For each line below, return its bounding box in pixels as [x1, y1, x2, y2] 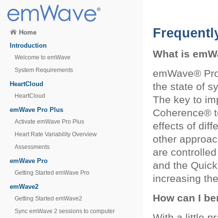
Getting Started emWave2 [15, 195, 82, 202]
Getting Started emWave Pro [15, 169, 90, 176]
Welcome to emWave [15, 54, 71, 61]
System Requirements [15, 67, 73, 73]
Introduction [10, 42, 47, 49]
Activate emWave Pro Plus [15, 118, 84, 125]
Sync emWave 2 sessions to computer [15, 208, 115, 215]
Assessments [15, 144, 50, 150]
